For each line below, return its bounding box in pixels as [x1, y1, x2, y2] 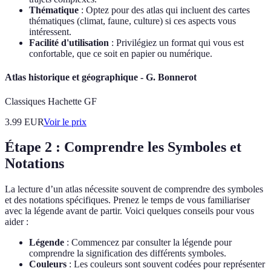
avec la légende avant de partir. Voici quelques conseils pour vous [5, 206, 254, 217]
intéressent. [29, 27, 71, 38]
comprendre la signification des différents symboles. [29, 248, 226, 259]
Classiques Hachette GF [5, 96, 97, 106]
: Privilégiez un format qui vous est [109, 38, 244, 48]
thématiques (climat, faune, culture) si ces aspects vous [29, 16, 236, 27]
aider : [5, 217, 28, 227]
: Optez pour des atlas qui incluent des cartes [79, 5, 250, 16]
